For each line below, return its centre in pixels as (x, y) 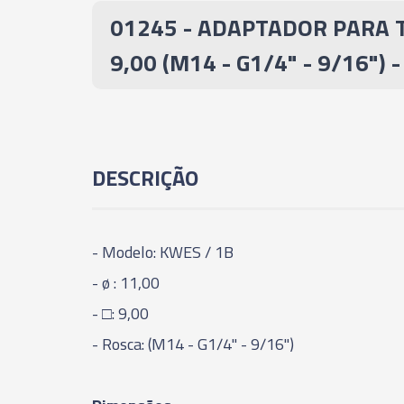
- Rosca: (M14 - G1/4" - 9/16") (193, 344)
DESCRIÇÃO (145, 178)
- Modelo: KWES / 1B (163, 252)
